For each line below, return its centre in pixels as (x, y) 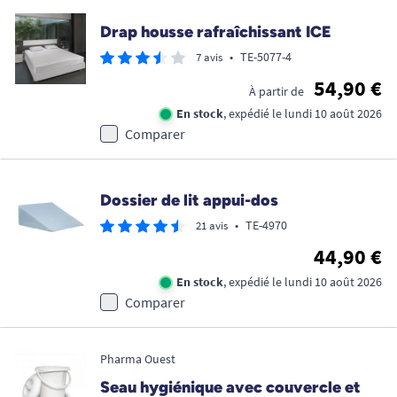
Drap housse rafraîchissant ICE (216, 32)
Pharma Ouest (138, 359)
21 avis (212, 226)
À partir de (276, 92)
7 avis (209, 58)
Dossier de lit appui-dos (189, 201)
